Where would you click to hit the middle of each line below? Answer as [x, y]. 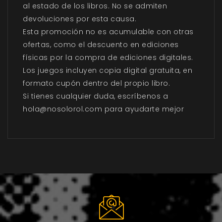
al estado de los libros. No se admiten [95, 6]
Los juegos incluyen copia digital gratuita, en [108, 71]
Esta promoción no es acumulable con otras [108, 32]
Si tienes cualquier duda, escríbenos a [95, 96]
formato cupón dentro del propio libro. [96, 83]
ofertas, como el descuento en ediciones [101, 45]
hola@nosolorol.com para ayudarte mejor [103, 109]
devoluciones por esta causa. [80, 19]
